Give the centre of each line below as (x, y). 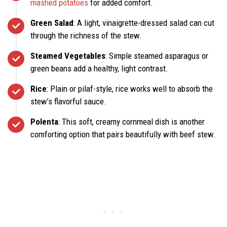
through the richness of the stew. (86, 35)
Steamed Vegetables (68, 55)
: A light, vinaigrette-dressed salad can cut (144, 23)
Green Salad (52, 23)
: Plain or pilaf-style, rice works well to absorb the (130, 88)
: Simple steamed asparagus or (157, 55)
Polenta (44, 121)
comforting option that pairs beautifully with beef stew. (123, 134)
